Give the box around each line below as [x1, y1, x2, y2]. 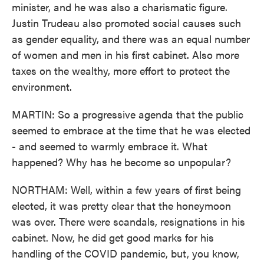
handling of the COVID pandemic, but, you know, [12, 246, 239, 260]
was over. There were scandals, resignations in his [12, 214, 245, 229]
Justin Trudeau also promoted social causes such [12, 15, 241, 30]
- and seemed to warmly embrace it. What [12, 138, 207, 153]
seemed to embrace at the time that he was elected [12, 123, 250, 137]
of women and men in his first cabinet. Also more [12, 47, 239, 62]
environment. [12, 79, 72, 94]
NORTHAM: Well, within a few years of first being [12, 182, 241, 197]
